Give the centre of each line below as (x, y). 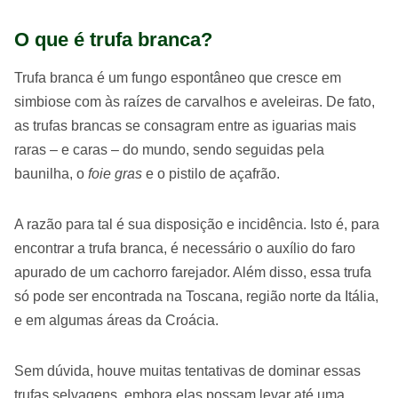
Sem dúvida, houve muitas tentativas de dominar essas (187, 371)
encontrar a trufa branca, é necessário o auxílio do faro (185, 248)
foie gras (115, 174)
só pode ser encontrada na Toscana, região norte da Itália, (196, 296)
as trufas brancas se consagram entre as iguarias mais (185, 126)
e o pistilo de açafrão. (211, 174)
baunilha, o (51, 174)
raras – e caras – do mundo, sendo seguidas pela (169, 150)
